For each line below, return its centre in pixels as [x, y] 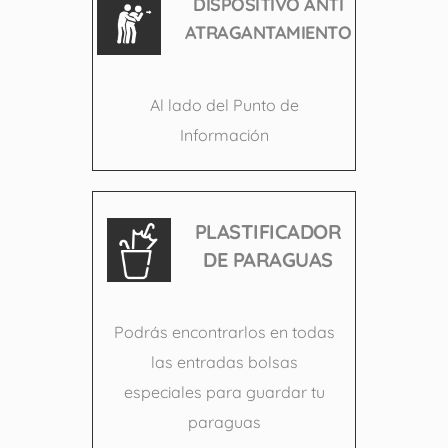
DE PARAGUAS [268, 260]
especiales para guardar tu [224, 392]
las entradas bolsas [224, 362]
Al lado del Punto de [224, 105]
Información [224, 135]
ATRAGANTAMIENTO [268, 33]
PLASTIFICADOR [268, 232]
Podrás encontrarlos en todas [224, 332]
